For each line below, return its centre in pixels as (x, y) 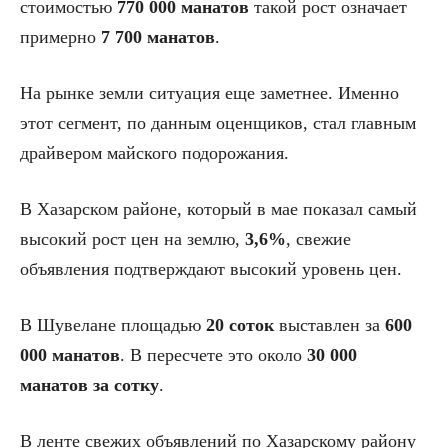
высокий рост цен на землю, (132, 239)
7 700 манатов (158, 37)
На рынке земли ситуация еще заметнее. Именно (209, 93)
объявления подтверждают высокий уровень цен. (211, 269)
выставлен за (329, 325)
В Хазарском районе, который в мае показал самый (218, 209)
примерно (60, 37)
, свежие (318, 239)
